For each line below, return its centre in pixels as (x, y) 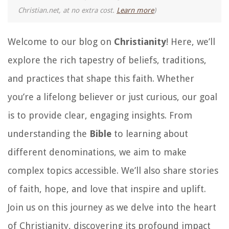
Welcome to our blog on (61, 41)
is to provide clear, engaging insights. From (100, 115)
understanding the (49, 133)
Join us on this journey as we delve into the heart (112, 207)
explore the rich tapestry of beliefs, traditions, (107, 60)
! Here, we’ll (191, 41)
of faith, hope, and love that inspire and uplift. (107, 189)
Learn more (135, 10)
